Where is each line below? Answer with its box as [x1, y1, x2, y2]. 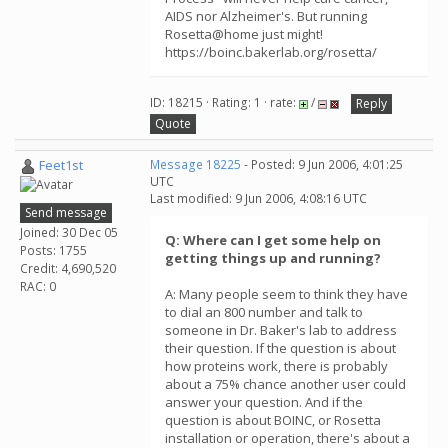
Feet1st [39, 156, 83, 174]
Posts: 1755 [20, 242, 87, 260]
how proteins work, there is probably [165, 357, 388, 375]
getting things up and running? [165, 249, 381, 267]
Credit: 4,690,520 [20, 260, 116, 278]
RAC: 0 [20, 278, 56, 296]
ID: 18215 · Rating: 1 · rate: [150, 94, 299, 112]
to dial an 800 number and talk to [165, 303, 363, 321]
